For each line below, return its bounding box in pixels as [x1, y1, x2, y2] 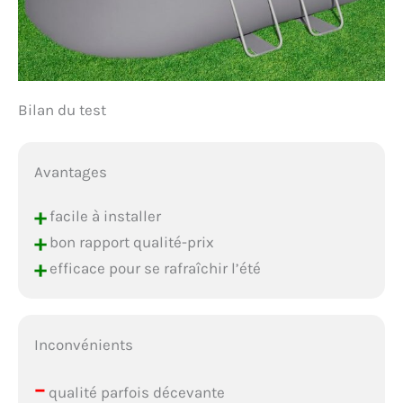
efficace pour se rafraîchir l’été [45, 258, 261, 277]
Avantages [33, 162, 107, 181]
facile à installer [45, 206, 161, 225]
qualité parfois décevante [44, 382, 225, 401]
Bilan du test [18, 101, 106, 120]
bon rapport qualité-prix [45, 232, 214, 251]
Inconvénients [33, 335, 133, 354]
